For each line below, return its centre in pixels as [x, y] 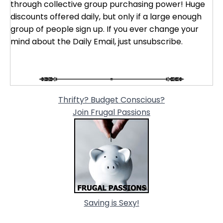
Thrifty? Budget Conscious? [111, 100]
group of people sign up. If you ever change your [105, 29]
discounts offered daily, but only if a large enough [106, 17]
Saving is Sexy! [111, 203]
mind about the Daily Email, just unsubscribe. [97, 42]
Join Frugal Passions [111, 112]
